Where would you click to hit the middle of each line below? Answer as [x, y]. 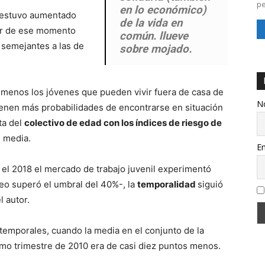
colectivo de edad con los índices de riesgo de [123, 123]
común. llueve [154, 36]
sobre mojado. [156, 49]
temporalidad [167, 184]
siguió [210, 184]
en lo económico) [163, 10]
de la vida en [151, 23]
